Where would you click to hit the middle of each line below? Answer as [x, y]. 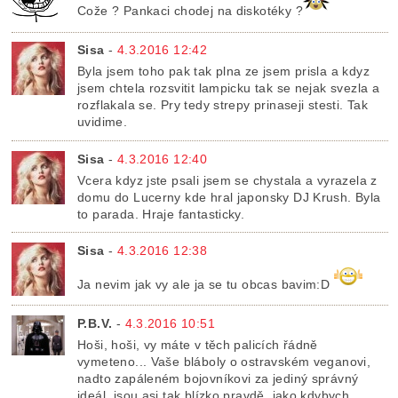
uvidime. [103, 122]
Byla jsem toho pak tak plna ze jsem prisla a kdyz [223, 72]
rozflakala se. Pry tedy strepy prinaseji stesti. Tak [223, 105]
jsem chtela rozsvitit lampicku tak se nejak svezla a [229, 88]
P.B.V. [95, 323]
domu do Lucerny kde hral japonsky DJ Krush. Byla [229, 197]
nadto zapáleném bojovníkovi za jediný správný [218, 378]
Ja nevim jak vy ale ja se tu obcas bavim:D [206, 284]
